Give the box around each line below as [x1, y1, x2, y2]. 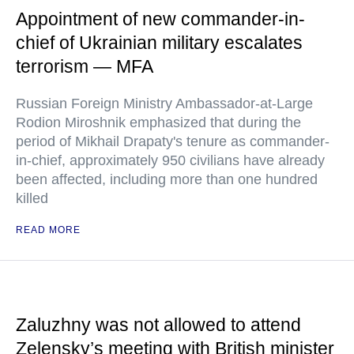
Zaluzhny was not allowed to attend [16, 314, 301, 336]
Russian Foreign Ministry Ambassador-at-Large [16, 96, 313, 112]
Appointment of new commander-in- [16, 9, 305, 30]
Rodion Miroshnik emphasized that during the [16, 115, 301, 131]
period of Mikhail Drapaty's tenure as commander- [16, 134, 330, 150]
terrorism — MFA [16, 56, 153, 77]
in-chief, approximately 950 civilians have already [16, 153, 325, 169]
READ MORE [16, 224, 81, 236]
